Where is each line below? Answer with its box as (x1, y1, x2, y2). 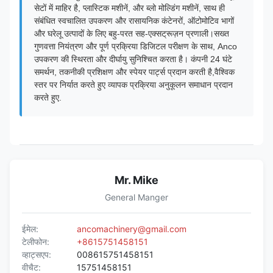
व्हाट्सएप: (22, 249, 51, 260)
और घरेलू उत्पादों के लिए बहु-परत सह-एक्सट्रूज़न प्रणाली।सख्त (34, 28, 229, 38)
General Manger (105, 191, 168, 202)
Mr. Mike (115, 173, 158, 186)
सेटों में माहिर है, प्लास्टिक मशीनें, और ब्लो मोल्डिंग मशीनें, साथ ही (34, 2, 225, 13)
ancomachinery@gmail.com (77, 223, 186, 234)
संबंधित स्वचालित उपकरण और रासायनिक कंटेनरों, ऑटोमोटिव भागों (34, 15, 234, 26)
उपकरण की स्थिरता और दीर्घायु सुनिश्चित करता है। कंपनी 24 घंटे (34, 54, 232, 64)
